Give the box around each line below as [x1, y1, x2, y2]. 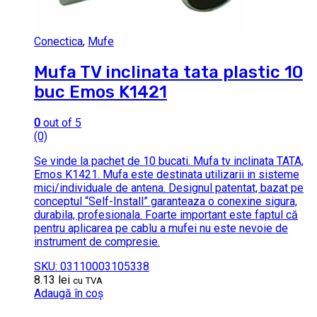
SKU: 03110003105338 [34, 260, 149, 274]
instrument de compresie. [34, 235, 160, 249]
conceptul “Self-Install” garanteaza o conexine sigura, [34, 195, 297, 209]
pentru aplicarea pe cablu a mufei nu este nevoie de [34, 221, 288, 236]
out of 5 [40, 116, 81, 130]
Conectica [34, 35, 83, 49]
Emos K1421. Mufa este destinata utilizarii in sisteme [34, 168, 299, 182]
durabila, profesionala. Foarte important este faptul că [34, 208, 298, 222]
